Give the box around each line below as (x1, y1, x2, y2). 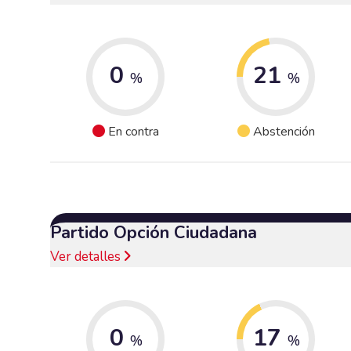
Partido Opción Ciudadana (50, 220, 257, 244)
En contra (107, 123, 159, 141)
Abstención (252, 123, 315, 141)
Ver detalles (50, 247, 124, 266)
